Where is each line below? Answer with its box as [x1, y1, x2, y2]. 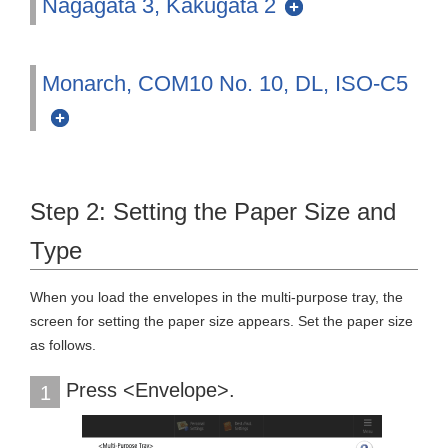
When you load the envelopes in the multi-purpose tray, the [30, 289, 403, 305]
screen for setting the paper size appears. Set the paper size [30, 313, 413, 329]
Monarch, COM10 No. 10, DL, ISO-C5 [42, 71, 408, 96]
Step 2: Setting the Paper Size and [30, 198, 396, 225]
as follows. [30, 337, 96, 353]
